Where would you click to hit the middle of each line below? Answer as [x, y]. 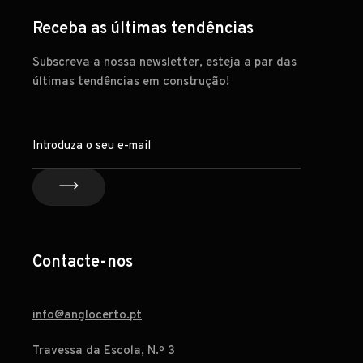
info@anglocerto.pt [87, 316]
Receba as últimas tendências [143, 30]
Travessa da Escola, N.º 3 [104, 352]
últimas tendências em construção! [131, 83]
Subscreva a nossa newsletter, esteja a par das [164, 63]
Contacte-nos [83, 263]
